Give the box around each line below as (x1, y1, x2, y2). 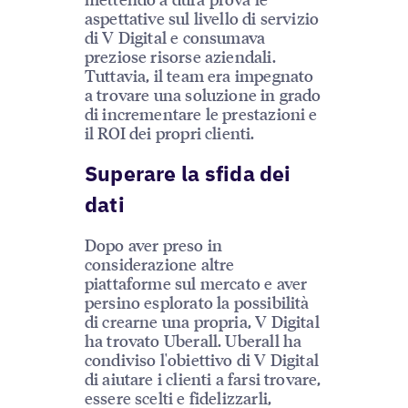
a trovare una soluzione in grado (84, 84, 321, 106)
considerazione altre (84, 252, 235, 274)
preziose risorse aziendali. (84, 46, 276, 67)
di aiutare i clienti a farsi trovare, (84, 367, 321, 389)
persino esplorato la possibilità (84, 291, 310, 312)
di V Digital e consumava (84, 26, 266, 48)
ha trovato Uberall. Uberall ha (84, 329, 302, 351)
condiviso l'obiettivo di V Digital (84, 348, 319, 370)
